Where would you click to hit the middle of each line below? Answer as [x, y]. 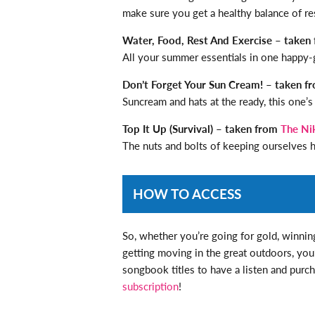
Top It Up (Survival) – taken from [201, 128]
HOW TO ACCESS [187, 193]
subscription [150, 285]
